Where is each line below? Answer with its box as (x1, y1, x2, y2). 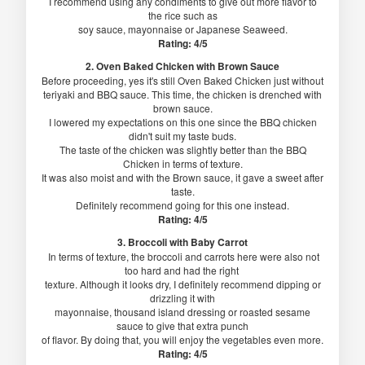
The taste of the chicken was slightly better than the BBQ (59, 143, 306, 157)
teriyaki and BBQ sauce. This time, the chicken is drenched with (43, 87, 322, 102)
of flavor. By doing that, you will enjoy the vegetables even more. (42, 332, 323, 347)
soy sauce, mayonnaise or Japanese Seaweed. (77, 22, 288, 37)
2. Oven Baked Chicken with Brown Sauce (86, 59, 279, 74)
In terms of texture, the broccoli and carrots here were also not (46, 249, 319, 264)
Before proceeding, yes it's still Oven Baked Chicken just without (42, 73, 323, 88)
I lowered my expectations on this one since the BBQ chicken (48, 115, 317, 130)
